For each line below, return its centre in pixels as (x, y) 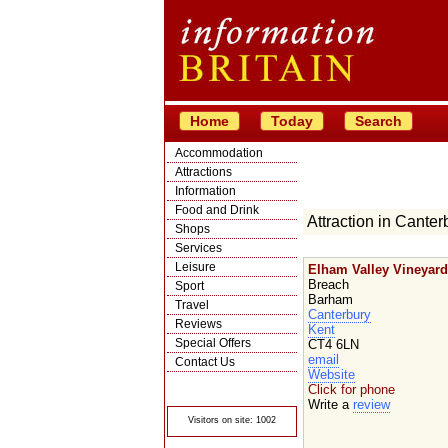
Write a (330, 404)
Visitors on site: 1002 (231, 420)
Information (205, 191)
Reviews (198, 324)
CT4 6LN (333, 344)
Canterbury (339, 314)
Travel (191, 305)
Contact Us (204, 362)
